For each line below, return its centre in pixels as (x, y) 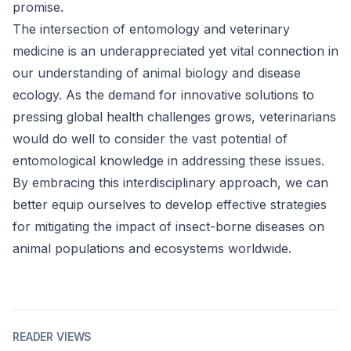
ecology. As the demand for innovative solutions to (163, 95)
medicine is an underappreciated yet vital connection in (175, 51)
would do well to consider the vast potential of (150, 139)
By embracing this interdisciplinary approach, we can (170, 183)
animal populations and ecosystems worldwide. (152, 248)
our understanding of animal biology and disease (157, 73)
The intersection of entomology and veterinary (151, 29)
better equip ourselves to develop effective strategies (170, 204)
